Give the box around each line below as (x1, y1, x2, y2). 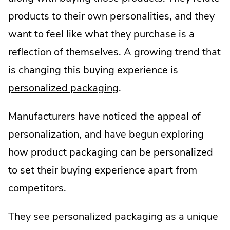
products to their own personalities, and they (8, 9, 215, 24)
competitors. (8, 181, 66, 196)
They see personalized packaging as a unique (8, 209, 218, 224)
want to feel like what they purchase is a (8, 27, 195, 42)
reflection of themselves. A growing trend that (8, 45, 221, 60)
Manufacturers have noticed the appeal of (8, 109, 201, 124)
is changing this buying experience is (8, 63, 178, 78)
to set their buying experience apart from (8, 163, 197, 178)
